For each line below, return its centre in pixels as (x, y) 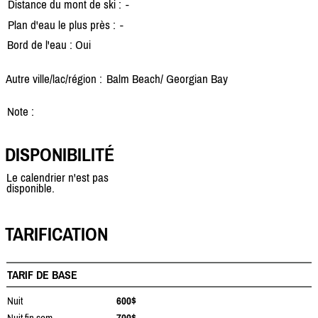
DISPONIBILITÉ (60, 155)
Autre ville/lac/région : (54, 78)
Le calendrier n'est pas (57, 178)
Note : (21, 111)
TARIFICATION (56, 235)
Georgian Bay (196, 78)
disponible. (31, 188)
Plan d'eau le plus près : (62, 24)
